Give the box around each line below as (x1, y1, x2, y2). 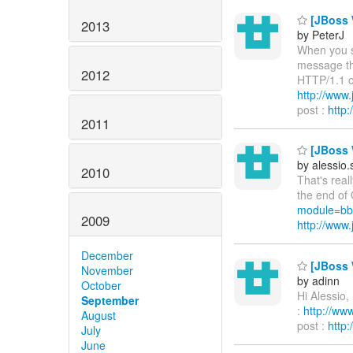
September (81, 292, 139, 309)
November (81, 262, 133, 279)
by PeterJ (297, 26, 344, 43)
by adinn (297, 272, 340, 288)
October (81, 277, 121, 294)
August (81, 307, 116, 324)
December (81, 247, 133, 264)
